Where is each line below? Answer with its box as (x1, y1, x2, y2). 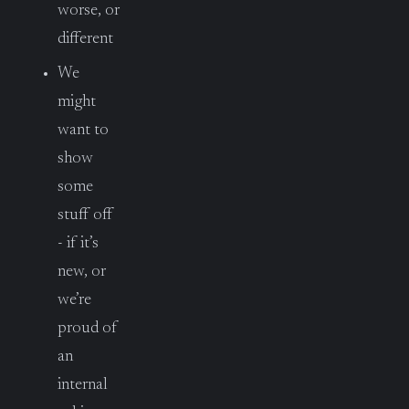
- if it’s (58, 236, 99, 253)
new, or (58, 264, 106, 281)
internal (58, 377, 108, 394)
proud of (58, 320, 118, 338)
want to (58, 122, 109, 140)
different (58, 31, 113, 48)
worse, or (58, 3, 120, 20)
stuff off (58, 207, 113, 225)
